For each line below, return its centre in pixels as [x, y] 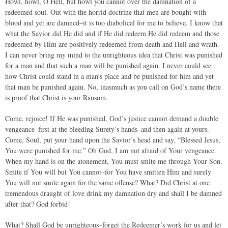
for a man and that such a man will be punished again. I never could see [108, 65]
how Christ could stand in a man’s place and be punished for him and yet [109, 76]
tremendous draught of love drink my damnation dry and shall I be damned [113, 193]
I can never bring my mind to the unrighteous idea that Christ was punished [114, 55]
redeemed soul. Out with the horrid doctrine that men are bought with [106, 12]
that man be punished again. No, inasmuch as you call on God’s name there [113, 87]
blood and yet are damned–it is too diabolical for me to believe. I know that [114, 23]
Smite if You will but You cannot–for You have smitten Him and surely [108, 172]
